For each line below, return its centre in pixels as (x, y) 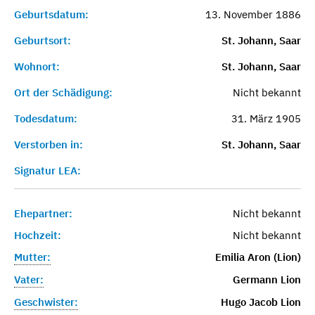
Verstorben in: (49, 144)
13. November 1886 (253, 14)
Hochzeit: (38, 235)
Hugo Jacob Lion (261, 302)
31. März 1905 (266, 118)
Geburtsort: (43, 40)
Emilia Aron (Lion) (258, 257)
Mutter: (32, 257)
